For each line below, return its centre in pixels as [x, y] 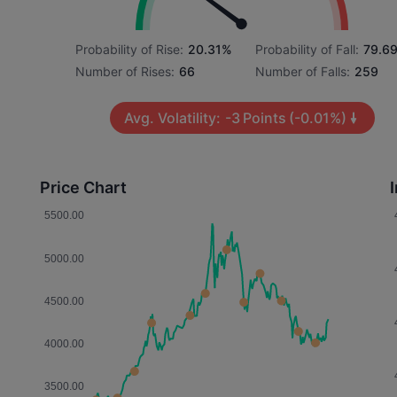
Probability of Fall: [307, 49]
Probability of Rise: [130, 49]
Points [264, 118]
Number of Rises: [125, 71]
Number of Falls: [303, 71]
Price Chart [84, 187]
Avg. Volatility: [172, 118]
